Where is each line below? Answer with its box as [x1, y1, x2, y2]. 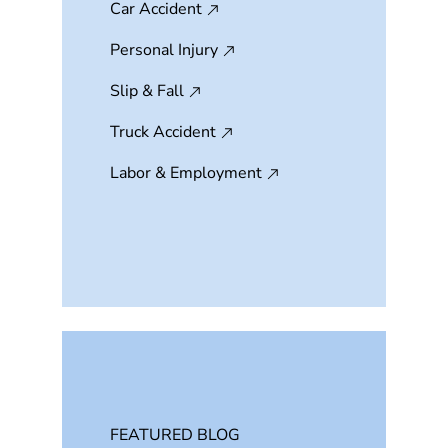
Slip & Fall [110, 80, 184, 102]
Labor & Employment [110, 162, 262, 184]
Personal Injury [110, 39, 218, 61]
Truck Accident [110, 121, 216, 143]
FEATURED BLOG [110, 424, 240, 446]
